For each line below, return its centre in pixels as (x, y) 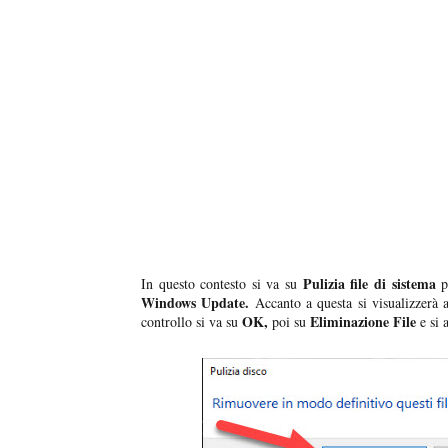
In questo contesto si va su (222, 284)
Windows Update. (195, 303)
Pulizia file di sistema (369, 284)
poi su (291, 322)
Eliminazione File (365, 322)
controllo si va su (191, 322)
